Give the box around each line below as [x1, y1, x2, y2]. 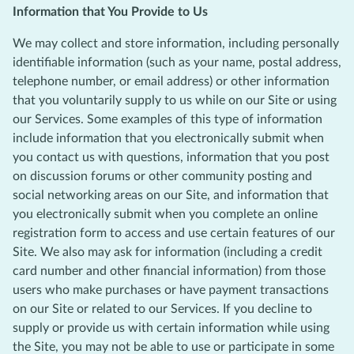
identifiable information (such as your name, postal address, [13, 55, 341, 69]
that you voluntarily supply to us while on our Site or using [13, 93, 337, 107]
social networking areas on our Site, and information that [13, 188, 329, 201]
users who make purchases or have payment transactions [13, 283, 329, 296]
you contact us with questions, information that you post [13, 150, 330, 164]
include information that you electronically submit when [13, 131, 324, 145]
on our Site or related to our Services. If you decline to [13, 302, 312, 315]
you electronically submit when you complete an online [13, 207, 318, 220]
